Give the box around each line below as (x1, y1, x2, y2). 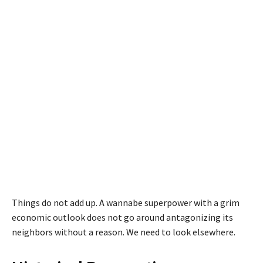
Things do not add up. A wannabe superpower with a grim (12, 196, 240, 208)
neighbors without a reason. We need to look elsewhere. (12, 225, 235, 238)
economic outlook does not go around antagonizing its (12, 211, 233, 223)
